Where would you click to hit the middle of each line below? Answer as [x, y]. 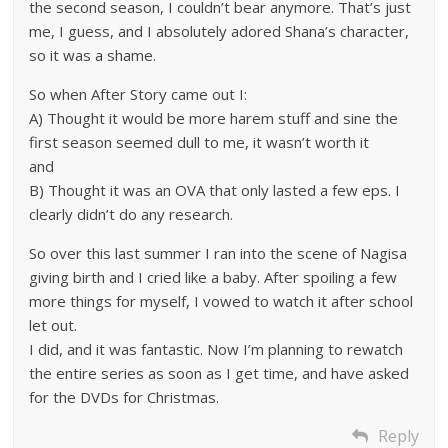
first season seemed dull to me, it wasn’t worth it [199, 142]
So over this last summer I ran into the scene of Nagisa [218, 253]
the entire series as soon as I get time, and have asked [219, 373]
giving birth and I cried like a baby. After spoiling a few [213, 277]
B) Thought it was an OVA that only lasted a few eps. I [215, 190]
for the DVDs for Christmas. [124, 397]
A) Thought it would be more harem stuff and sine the [214, 118]
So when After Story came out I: [138, 94]
